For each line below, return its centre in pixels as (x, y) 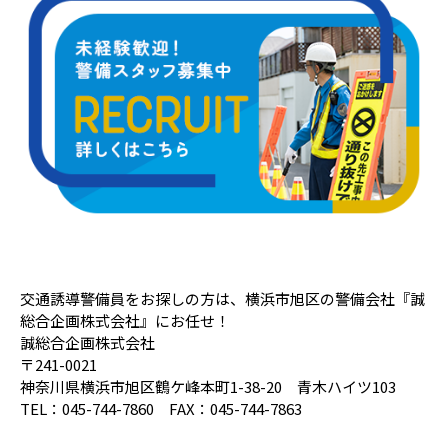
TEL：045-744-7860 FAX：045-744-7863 (161, 409)
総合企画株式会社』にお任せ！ (125, 321)
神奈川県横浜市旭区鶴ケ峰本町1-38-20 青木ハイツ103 (208, 387)
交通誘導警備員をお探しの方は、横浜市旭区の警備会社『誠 (222, 299)
